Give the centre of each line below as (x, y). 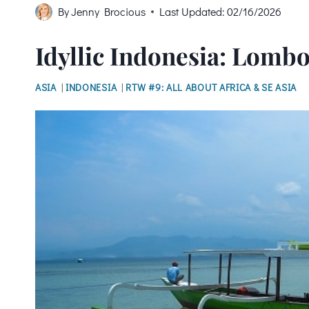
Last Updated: (192, 12)
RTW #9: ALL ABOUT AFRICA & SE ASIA (211, 88)
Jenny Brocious (109, 12)
